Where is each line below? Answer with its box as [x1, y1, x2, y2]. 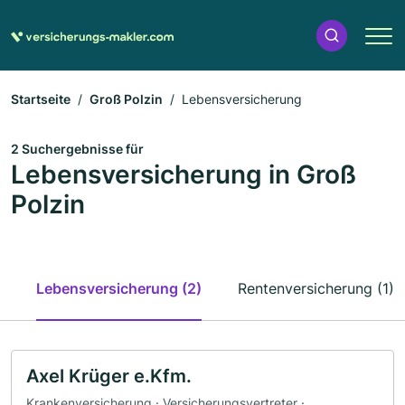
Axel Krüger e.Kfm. [26, 365, 192, 387]
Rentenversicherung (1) [238, 279, 394, 297]
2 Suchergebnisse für [11, 141, 144, 156]
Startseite [11, 91, 71, 107]
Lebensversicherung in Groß [11, 159, 356, 190]
